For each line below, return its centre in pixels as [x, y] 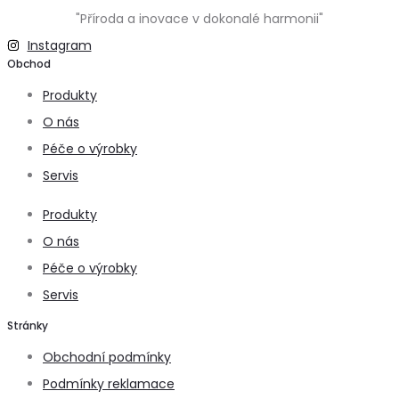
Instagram [59, 45]
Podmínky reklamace [109, 383]
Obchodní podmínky [107, 357]
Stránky [28, 325]
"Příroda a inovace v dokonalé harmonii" [199, 18]
